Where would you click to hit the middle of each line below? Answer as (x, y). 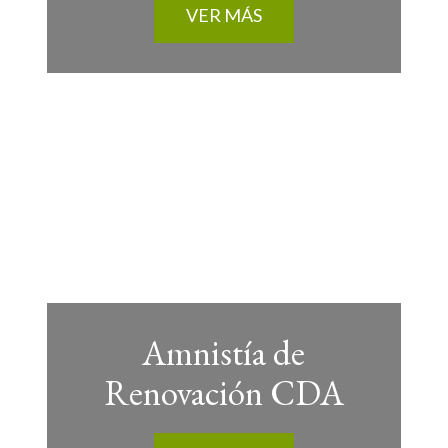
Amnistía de (224, 352)
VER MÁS (223, 15)
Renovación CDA (223, 392)
